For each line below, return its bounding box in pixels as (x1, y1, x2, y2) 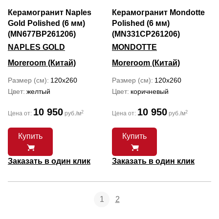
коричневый (131, 88, 169, 95)
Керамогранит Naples (8, 8, 91, 17)
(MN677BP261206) (8, 30, 76, 38)
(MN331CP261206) (112, 30, 180, 38)
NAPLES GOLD (8, 43, 65, 51)
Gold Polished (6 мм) (8, 19, 85, 27)
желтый (26, 88, 50, 95)
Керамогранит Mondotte (112, 8, 205, 17)
